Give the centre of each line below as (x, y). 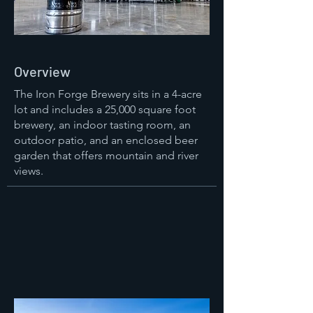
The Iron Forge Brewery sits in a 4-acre (108, 94)
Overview (42, 71)
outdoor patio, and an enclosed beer (106, 140)
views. (29, 171)
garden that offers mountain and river (106, 155)
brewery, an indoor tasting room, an (102, 125)
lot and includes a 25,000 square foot (105, 109)
